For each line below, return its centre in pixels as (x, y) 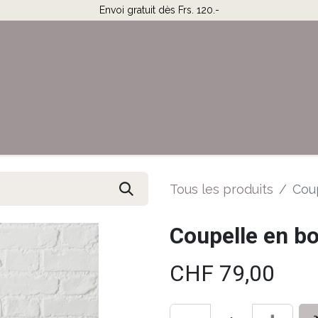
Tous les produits (221, 189)
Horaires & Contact (68, 137)
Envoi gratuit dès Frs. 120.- (159, 10)
